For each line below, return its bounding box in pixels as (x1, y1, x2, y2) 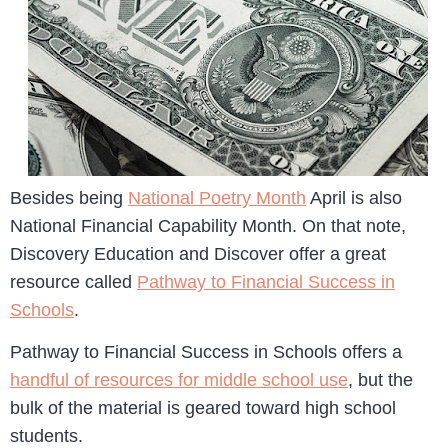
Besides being (10, 188, 128, 208)
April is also (306, 188, 402, 208)
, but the (348, 370, 413, 391)
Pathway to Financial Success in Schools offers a (10, 342, 402, 363)
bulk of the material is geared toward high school (10, 398, 396, 419)
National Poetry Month (128, 188, 306, 208)
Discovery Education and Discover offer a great (10, 244, 386, 264)
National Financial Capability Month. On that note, (10, 216, 406, 236)
